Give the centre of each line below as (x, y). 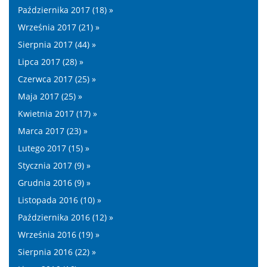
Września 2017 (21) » (59, 27)
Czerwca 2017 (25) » (57, 79)
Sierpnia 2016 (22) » (57, 252)
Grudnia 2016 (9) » (54, 183)
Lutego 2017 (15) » (54, 148)
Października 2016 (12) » (66, 217)
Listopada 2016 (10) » (60, 200)
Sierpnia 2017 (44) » (57, 44)
